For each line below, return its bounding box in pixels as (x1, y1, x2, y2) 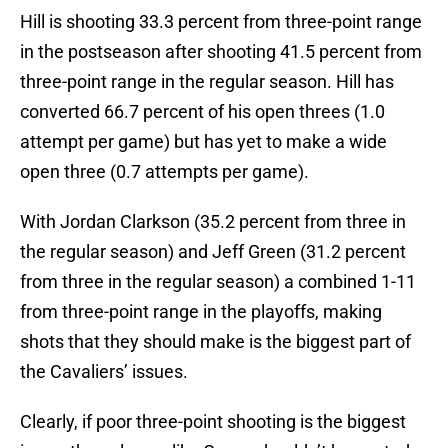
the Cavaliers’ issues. (20, 361, 188, 383)
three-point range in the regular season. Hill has (20, 71, 394, 93)
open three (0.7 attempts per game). (20, 161, 309, 183)
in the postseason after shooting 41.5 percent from (20, 41, 422, 63)
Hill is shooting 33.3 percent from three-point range (20, 11, 422, 33)
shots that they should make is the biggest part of (20, 331, 411, 353)
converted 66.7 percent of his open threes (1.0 (20, 101, 385, 123)
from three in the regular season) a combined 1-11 (20, 271, 416, 293)
